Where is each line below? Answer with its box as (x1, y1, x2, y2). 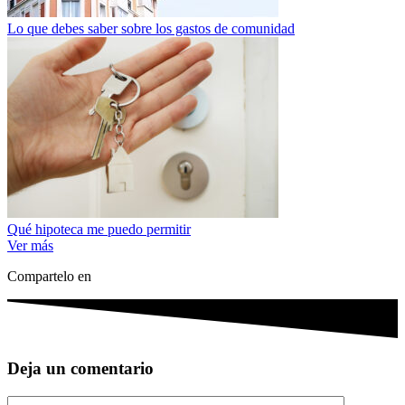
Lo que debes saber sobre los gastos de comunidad (7, 21, 295, 37)
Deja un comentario (7, 359, 154, 379)
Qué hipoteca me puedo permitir (7, 221, 191, 238)
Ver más (7, 238, 53, 254)
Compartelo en (7, 268, 91, 285)
